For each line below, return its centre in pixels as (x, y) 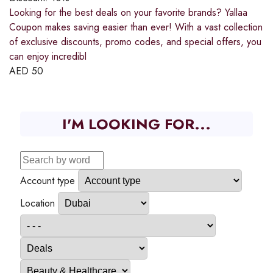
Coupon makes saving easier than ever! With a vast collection (136, 27)
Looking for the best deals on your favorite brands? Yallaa (128, 12)
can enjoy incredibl (48, 56)
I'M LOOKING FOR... (136, 124)
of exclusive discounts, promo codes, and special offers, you (135, 41)
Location (37, 203)
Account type (48, 180)
